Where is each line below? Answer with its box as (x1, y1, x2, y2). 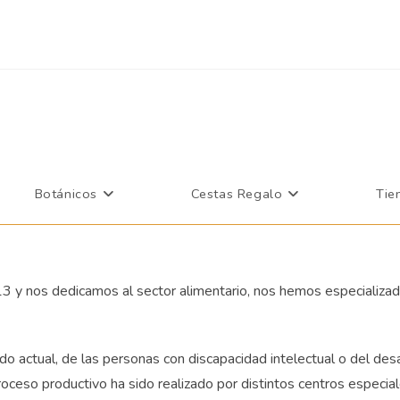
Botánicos (34, 185, 97, 203)
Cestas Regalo (190, 185, 283, 203)
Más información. (265, 8, 368, 28)
